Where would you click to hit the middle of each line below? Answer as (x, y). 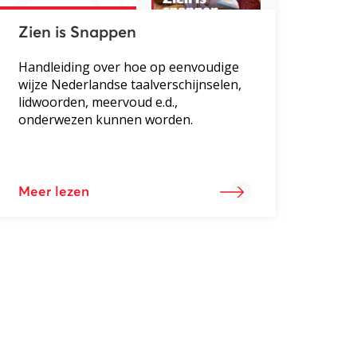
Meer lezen (53, 192)
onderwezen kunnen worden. (105, 119)
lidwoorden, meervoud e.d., (98, 102)
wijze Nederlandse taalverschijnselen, (129, 84)
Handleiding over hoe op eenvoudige (128, 67)
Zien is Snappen (77, 32)
